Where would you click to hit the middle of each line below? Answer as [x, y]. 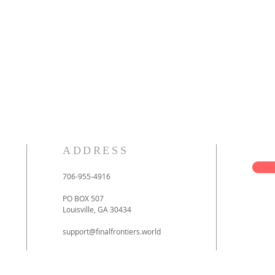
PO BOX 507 [83, 198]
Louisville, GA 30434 [97, 209]
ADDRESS [96, 150]
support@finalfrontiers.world [112, 231]
